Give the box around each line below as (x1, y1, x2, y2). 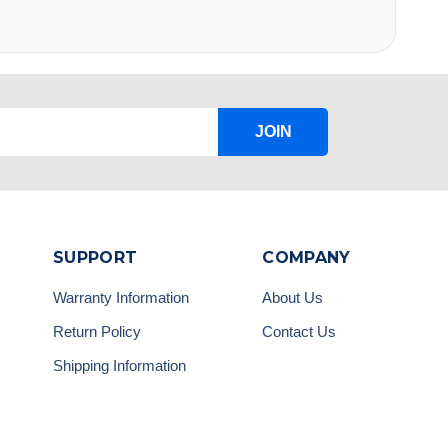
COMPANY (262, 247, 351, 267)
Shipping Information (53, 356, 187, 374)
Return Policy (53, 322, 142, 340)
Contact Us (262, 322, 337, 340)
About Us (262, 288, 324, 306)
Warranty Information (53, 288, 190, 306)
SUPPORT (53, 247, 138, 267)
